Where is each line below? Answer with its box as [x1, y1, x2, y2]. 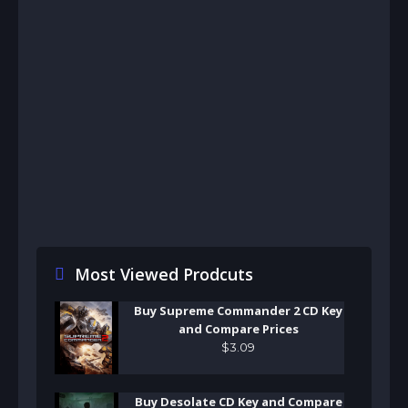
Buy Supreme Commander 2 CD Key [134, 301, 342, 319]
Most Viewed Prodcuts [74, 262, 253, 285]
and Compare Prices [178, 320, 299, 337]
